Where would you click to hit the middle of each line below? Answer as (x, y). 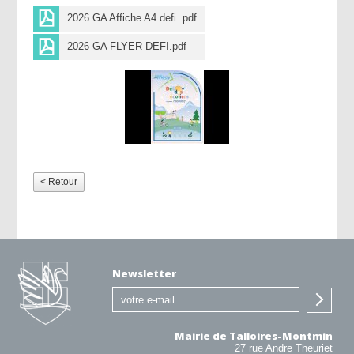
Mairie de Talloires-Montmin (253, 336)
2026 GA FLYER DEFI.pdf (127, 47)
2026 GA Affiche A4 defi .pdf (132, 18)
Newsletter (145, 274)
